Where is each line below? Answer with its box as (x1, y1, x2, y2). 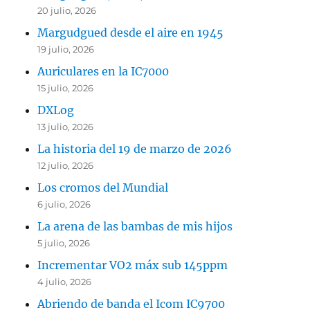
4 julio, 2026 (37, 275, 92, 287)
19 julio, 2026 (37, 43, 95, 55)
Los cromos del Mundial (37, 180, 169, 194)
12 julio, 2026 (37, 159, 94, 171)
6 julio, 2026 (37, 198, 91, 210)
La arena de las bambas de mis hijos (37, 219, 233, 233)
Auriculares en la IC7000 (37, 64, 170, 78)
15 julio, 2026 (37, 82, 94, 93)
